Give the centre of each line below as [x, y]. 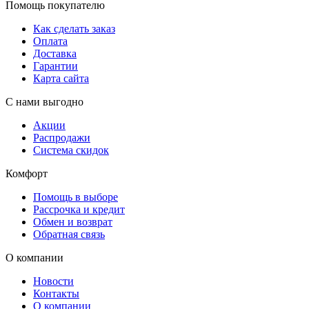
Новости [53, 281]
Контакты [56, 293]
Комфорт [27, 173]
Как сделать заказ [74, 28]
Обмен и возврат [73, 221]
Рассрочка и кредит [79, 209]
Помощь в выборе [76, 197]
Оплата [50, 41]
